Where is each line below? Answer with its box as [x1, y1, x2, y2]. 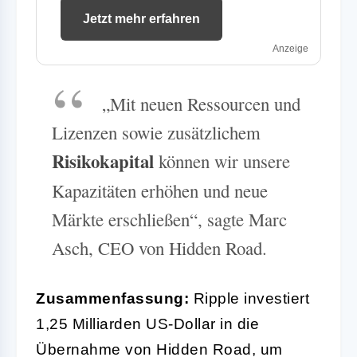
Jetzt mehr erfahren [83, 11, 200, 25]
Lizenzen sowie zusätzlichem [52, 120, 261, 144]
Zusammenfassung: [36, 289, 189, 307]
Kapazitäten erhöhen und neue [52, 178, 268, 202]
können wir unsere [154, 148, 290, 173]
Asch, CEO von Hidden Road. [52, 235, 267, 260]
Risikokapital [52, 147, 154, 175]
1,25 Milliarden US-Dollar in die [36, 315, 259, 332]
